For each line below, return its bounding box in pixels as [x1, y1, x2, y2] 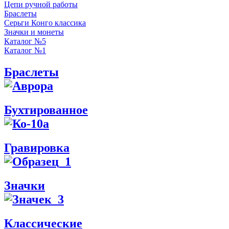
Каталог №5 [4, 37, 46, 45]
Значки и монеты [4, 28, 64, 36]
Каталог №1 [4, 46, 46, 55]
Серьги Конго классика [4, 18, 86, 27]
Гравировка [4, 141, 70, 154]
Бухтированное [4, 103, 88, 117]
